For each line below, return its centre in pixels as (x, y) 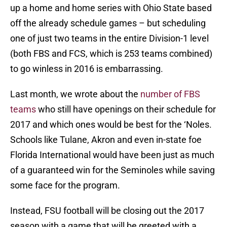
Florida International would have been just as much (112, 155)
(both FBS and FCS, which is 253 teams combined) (111, 54)
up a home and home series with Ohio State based (111, 8)
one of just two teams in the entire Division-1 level (109, 39)
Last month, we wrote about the (75, 94)
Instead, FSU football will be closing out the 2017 (107, 211)
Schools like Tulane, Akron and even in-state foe (106, 140)
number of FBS (170, 94)
